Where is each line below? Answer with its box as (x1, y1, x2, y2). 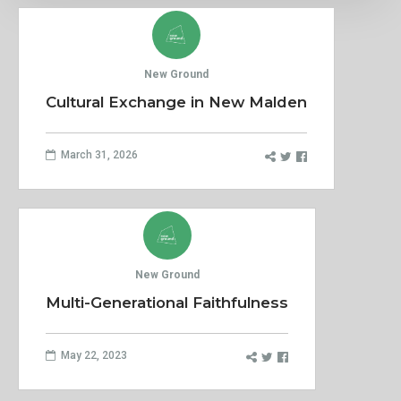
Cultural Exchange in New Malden (46, 92, 307, 111)
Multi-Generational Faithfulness (46, 293, 288, 311)
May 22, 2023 (55, 348, 127, 362)
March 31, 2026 (55, 148, 138, 161)
